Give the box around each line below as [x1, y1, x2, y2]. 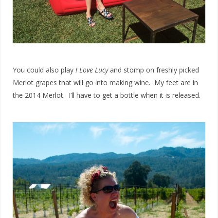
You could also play [13, 65, 75, 75]
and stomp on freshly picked [108, 65, 199, 75]
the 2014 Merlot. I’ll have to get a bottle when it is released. [13, 91, 200, 100]
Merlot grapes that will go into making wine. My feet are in [13, 78, 198, 88]
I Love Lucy [75, 65, 108, 75]
